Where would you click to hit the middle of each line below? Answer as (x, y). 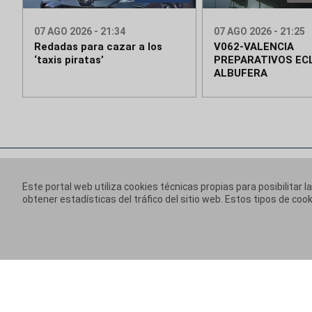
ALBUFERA (240, 73)
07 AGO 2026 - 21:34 (80, 32)
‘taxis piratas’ (69, 60)
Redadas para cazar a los (98, 47)
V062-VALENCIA (253, 47)
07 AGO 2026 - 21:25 (259, 32)
